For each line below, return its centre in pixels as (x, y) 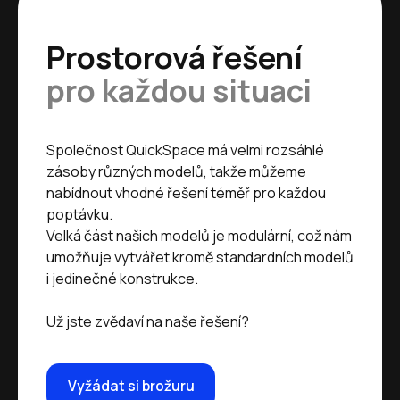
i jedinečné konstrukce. (122, 278)
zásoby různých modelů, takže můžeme (176, 171)
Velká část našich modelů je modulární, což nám (199, 235)
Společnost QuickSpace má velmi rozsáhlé (185, 150)
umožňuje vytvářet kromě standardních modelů (200, 257)
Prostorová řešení (175, 57)
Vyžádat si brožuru (131, 386)
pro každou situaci (179, 90)
